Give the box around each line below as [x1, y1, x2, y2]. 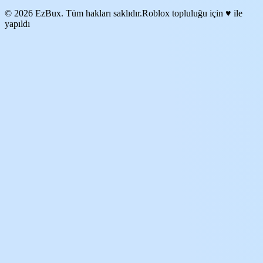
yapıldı [5, 18, 30, 29]
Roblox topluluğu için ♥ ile [142, 8, 242, 18]
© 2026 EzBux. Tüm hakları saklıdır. [5, 8, 142, 18]
